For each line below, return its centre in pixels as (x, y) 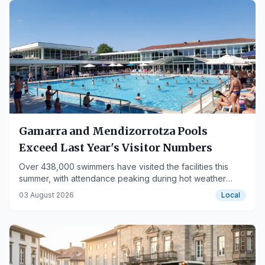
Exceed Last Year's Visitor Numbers (116, 148)
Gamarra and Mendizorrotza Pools (113, 131)
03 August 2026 (46, 195)
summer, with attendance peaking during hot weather (122, 178)
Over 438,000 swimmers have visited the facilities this (124, 167)
